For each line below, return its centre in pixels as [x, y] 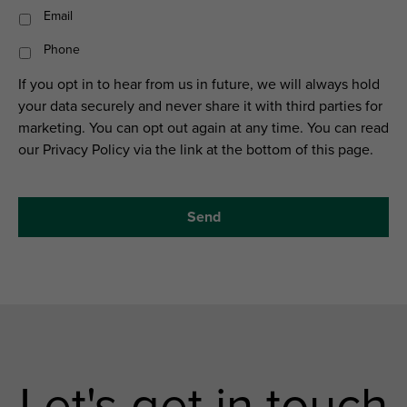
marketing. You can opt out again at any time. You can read [203, 128]
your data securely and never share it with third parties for [200, 106]
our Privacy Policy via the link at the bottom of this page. [196, 150]
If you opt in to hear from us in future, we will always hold [199, 84]
